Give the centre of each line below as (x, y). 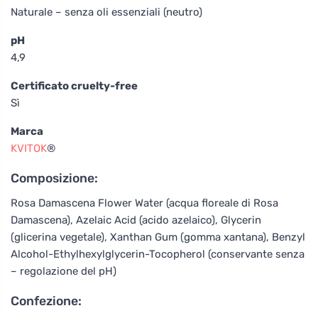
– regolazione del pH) (64, 271)
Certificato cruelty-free (74, 86)
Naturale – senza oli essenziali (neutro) (106, 12)
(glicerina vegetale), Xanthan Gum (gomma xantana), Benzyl (158, 237)
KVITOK (29, 148)
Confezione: (46, 301)
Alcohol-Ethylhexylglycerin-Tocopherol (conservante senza (158, 254)
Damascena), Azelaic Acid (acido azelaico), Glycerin (136, 220)
